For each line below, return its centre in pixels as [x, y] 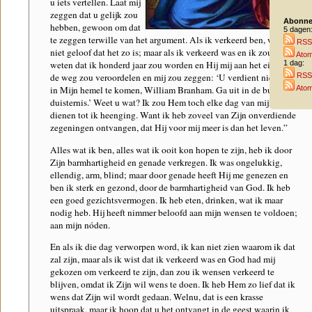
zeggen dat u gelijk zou [94, 15]
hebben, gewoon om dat [95, 28]
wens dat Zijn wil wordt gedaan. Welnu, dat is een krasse [157, 296]
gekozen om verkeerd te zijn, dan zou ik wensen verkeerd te [162, 271]
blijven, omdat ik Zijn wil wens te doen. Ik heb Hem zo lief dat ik [173, 284]
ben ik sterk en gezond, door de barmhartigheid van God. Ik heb [170, 187]
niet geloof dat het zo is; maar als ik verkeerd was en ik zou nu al [172, 53]
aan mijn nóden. [80, 225]
